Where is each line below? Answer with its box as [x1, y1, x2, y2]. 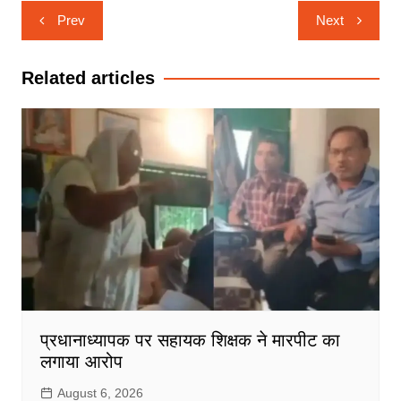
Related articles [21, 68, 155, 89]
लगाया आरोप [39, 351, 123, 371]
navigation [20, 28, 124, 55]
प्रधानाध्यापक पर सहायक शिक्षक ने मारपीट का [39, 329, 340, 350]
